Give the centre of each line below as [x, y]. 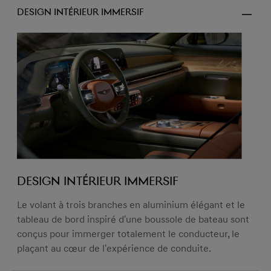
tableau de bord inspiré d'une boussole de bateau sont [133, 220]
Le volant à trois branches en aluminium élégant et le [131, 205]
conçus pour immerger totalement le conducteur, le [128, 234]
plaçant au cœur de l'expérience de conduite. [114, 249]
